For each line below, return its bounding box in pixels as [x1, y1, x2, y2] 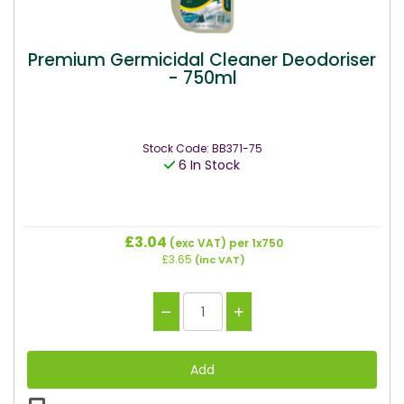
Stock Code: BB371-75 [142, 141, 262, 156]
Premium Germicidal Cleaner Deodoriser [28, 47, 376, 72]
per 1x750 [229, 235, 283, 251]
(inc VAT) [192, 252, 245, 267]
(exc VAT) [167, 235, 229, 251]
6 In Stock [175, 156, 240, 174]
